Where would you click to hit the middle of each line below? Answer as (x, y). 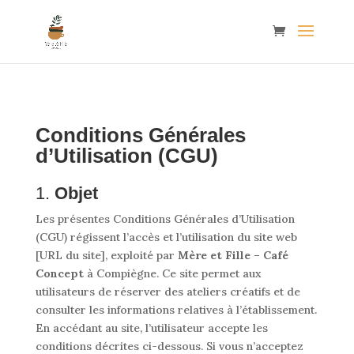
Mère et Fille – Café (233, 255)
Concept (59, 273)
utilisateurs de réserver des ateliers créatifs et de (168, 292)
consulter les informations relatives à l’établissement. (176, 310)
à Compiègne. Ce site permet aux (172, 273)
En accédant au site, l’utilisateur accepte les (151, 328)
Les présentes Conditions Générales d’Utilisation (165, 219)
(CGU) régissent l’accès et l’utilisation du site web (166, 237)
